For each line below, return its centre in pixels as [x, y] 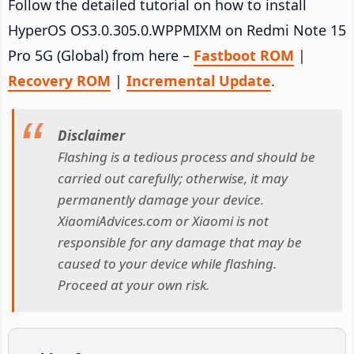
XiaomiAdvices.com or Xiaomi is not [163, 221]
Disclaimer [91, 136]
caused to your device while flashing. [167, 264]
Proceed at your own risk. [134, 285]
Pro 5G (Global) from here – [101, 55]
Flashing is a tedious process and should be [186, 157]
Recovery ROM [59, 80]
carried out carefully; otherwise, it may [173, 179]
